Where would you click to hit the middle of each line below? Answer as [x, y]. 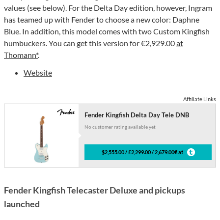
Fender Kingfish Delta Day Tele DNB [137, 115]
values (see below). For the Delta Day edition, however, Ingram [108, 8]
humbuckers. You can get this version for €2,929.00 [90, 43]
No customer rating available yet [120, 127]
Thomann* [21, 55]
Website [38, 73]
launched [22, 204]
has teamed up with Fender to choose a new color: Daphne [102, 20]
